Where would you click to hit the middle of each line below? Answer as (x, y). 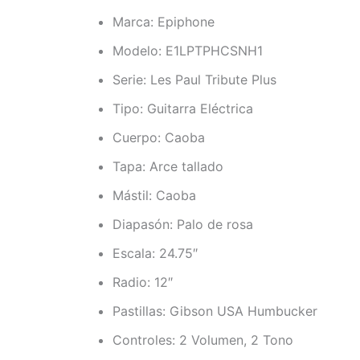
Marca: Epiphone (164, 22)
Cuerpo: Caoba (159, 138)
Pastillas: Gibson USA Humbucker (215, 311)
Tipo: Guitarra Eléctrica (183, 109)
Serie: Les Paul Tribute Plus (194, 80)
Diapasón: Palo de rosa (183, 225)
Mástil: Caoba (154, 196)
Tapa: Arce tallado (168, 167)
